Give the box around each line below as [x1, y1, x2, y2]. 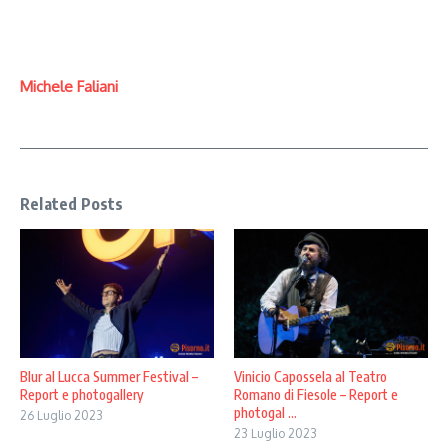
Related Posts [20, 193, 124, 214]
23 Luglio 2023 [234, 426, 317, 442]
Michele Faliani [20, 76, 118, 96]
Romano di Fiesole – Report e [234, 386, 398, 404]
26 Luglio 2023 [20, 408, 103, 424]
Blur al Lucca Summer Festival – [20, 368, 198, 386]
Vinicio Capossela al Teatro [234, 368, 387, 386]
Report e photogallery [20, 386, 144, 404]
